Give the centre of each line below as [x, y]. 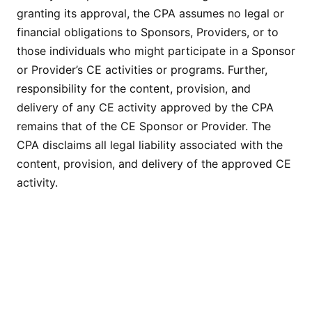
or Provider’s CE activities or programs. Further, [142, 70]
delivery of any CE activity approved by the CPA [145, 108]
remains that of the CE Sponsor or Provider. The [144, 126]
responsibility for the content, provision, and [134, 89]
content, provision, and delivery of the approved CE [154, 164]
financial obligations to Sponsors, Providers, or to [148, 32]
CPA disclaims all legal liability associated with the [150, 145]
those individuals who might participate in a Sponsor [156, 51]
